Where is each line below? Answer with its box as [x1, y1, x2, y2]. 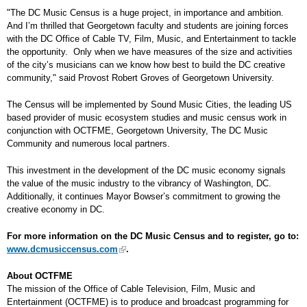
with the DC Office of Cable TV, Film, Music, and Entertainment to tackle [7, 34, 296, 44]
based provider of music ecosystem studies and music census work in [7, 112, 286, 123]
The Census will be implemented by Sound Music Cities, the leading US [7, 99, 292, 110]
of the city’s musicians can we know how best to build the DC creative [7, 60, 285, 70]
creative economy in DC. [7, 204, 110, 214]
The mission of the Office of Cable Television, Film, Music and [7, 284, 255, 294]
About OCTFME [7, 271, 75, 281]
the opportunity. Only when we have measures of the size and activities [7, 47, 293, 57]
